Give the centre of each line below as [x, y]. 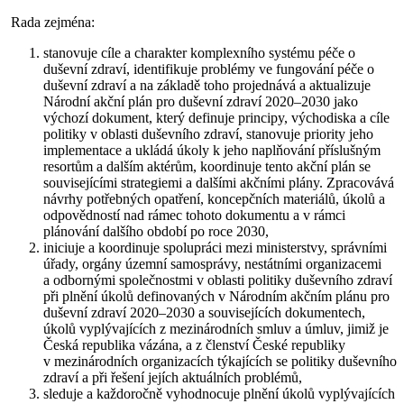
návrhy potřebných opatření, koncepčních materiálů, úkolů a [214, 199]
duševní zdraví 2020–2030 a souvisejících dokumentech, [204, 313]
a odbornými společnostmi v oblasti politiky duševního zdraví [218, 280]
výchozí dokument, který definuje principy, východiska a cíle [216, 118]
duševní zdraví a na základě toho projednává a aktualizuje [207, 86]
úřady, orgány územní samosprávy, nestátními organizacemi [212, 264]
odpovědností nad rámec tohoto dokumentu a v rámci [194, 216]
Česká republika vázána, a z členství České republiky [194, 345]
